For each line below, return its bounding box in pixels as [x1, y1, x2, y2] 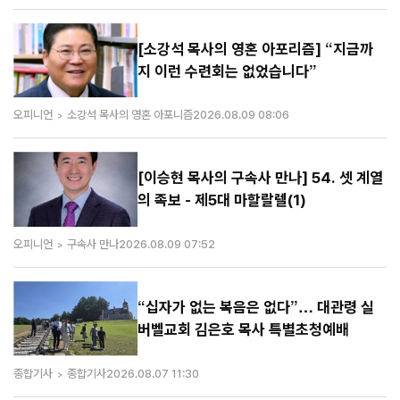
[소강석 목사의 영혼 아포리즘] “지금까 [137, 39, 374, 58]
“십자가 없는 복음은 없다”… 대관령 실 [137, 297, 375, 316]
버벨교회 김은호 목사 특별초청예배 [137, 320, 350, 338]
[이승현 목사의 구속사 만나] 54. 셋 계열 [137, 169, 384, 187]
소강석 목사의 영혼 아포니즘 [67, 108, 193, 122]
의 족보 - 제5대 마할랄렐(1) [137, 191, 307, 210]
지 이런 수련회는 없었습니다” [137, 62, 318, 80]
